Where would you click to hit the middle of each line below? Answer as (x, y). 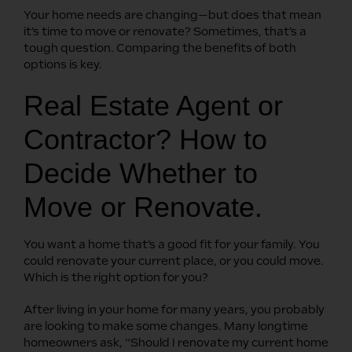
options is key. (63, 64)
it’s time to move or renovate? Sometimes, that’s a (165, 31)
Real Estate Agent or (153, 105)
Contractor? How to (145, 139)
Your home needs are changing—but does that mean (172, 15)
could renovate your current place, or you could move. (174, 260)
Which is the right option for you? (116, 277)
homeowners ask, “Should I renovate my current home (176, 342)
